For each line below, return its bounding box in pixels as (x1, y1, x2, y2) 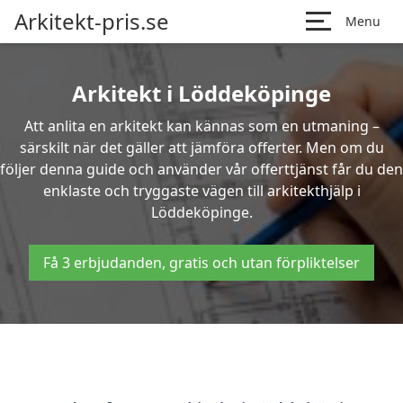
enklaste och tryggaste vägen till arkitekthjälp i (42, 181, 361, 201)
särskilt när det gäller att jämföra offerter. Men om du (19, 138, 384, 157)
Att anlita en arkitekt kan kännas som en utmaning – (23, 116, 380, 136)
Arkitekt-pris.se (14, 6, 169, 36)
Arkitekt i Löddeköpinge (72, 78, 331, 108)
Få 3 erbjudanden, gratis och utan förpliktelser (43, 253, 360, 273)
